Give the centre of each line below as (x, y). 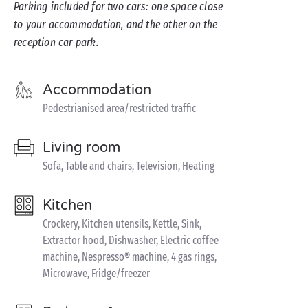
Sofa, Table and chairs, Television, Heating (129, 166)
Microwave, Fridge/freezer (96, 273)
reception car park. (56, 42)
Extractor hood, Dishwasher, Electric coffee (131, 240)
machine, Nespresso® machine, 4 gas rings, (130, 257)
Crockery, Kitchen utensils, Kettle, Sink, (122, 224)
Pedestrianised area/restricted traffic (119, 108)
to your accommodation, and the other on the (116, 24)
